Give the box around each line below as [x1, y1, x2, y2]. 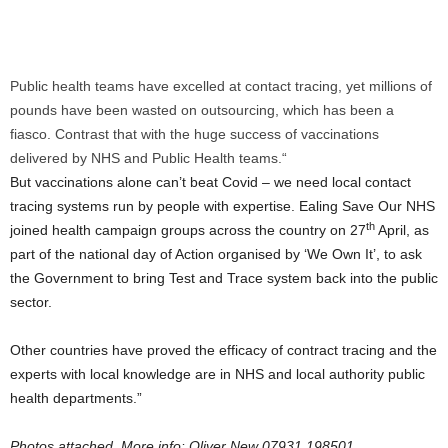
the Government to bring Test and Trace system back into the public [10, 270, 438, 286]
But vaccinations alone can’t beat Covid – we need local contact [10, 174, 411, 190]
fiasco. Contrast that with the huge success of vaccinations [10, 126, 379, 142]
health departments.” [10, 390, 142, 406]
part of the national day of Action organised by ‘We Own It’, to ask [10, 246, 422, 262]
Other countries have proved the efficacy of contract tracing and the [10, 342, 437, 358]
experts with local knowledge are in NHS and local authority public [10, 366, 425, 382]
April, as [375, 222, 429, 238]
